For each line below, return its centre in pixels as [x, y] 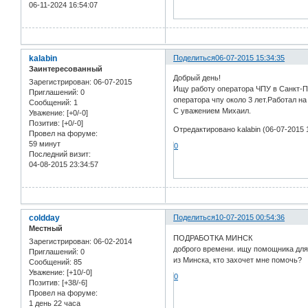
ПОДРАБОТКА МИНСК [213, 238]
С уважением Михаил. [212, 111]
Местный [46, 229]
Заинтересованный [66, 68]
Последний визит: [60, 154]
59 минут [45, 144]
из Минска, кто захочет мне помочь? [238, 260]
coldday [44, 218]
